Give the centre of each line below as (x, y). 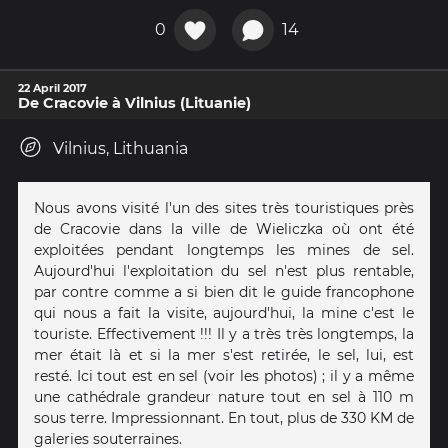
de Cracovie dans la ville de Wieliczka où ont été (224, 229)
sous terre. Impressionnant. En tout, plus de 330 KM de (224, 418)
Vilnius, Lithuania (120, 149)
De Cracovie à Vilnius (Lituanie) (134, 103)
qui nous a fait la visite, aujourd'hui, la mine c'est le (224, 313)
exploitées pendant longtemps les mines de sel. (224, 250)
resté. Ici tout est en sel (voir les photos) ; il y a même (224, 376)
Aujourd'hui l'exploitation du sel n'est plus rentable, (224, 271)
